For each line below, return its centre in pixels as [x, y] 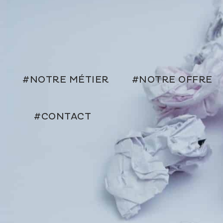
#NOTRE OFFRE [172, 80]
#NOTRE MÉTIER [66, 80]
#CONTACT [62, 117]
